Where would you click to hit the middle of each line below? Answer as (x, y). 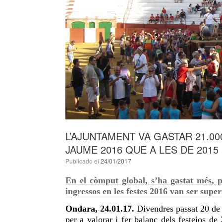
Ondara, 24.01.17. (100, 209)
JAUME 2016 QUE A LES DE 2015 (142, 149)
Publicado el (85, 161)
